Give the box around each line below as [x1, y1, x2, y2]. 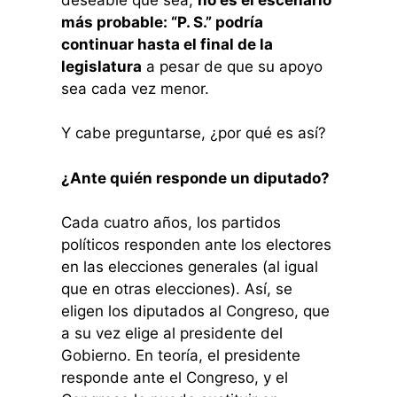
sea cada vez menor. [60, 79, 209, 97]
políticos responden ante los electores [60, 236, 331, 254]
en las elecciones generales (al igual [60, 258, 318, 276]
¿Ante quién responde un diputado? [60, 168, 330, 187]
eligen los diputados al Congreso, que [60, 302, 330, 321]
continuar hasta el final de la [60, 35, 273, 53]
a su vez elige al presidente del [60, 324, 283, 343]
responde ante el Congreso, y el [60, 369, 288, 387]
